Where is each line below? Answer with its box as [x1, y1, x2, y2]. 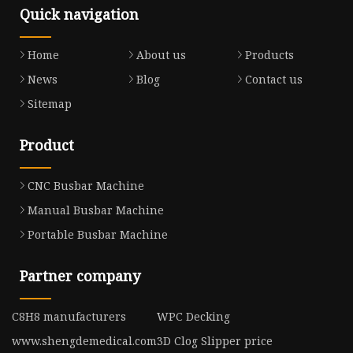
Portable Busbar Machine [28, 227, 168, 243]
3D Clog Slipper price [156, 333, 273, 349]
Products [244, 47, 294, 63]
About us [136, 47, 186, 63]
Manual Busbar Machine [28, 203, 164, 218]
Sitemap [28, 96, 72, 112]
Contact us [244, 72, 303, 87]
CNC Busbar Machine [28, 178, 144, 194]
